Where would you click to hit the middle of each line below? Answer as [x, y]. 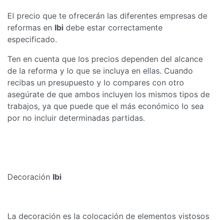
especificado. [32, 39]
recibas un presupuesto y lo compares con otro [96, 82]
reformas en [31, 27]
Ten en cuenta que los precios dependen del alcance [105, 59]
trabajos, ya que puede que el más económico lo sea [106, 106]
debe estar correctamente [113, 27]
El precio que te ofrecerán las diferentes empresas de [107, 15]
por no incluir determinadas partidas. [76, 118]
